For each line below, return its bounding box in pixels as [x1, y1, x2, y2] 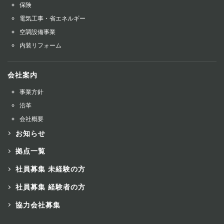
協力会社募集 [15, 200, 60, 209]
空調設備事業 [19, 28, 55, 35]
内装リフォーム [19, 41, 61, 49]
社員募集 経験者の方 [15, 183, 85, 191]
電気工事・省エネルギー [19, 14, 85, 22]
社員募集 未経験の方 [15, 165, 85, 173]
